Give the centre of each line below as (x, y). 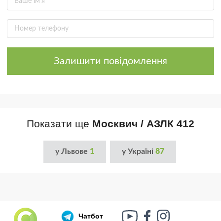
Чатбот (91, 216)
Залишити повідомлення (110, 61)
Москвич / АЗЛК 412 (143, 123)
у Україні (138, 152)
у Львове (72, 152)
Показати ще (59, 123)
